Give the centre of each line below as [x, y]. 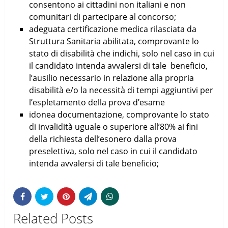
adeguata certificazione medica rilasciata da [112, 29]
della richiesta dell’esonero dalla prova [103, 139]
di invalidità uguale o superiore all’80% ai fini [113, 127]
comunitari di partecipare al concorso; [102, 17]
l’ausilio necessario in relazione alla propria [111, 78]
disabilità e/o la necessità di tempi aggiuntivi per [121, 90]
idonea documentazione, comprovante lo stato [119, 115]
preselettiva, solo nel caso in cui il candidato [113, 151]
